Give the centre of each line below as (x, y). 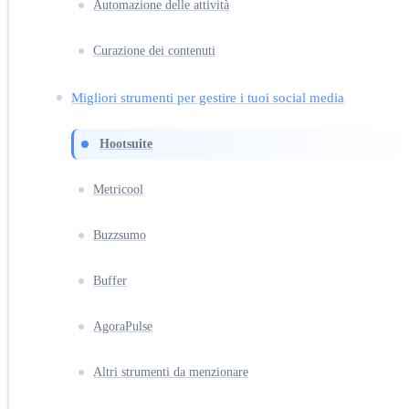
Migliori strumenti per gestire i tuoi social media (208, 97)
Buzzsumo (120, 235)
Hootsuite (126, 143)
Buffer (110, 280)
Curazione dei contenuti (154, 50)
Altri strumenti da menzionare (171, 372)
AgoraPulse (123, 326)
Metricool (118, 189)
